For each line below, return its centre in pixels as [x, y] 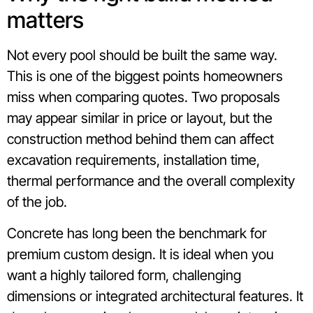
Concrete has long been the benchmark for [137, 233]
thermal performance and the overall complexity [151, 181]
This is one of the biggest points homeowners [145, 77]
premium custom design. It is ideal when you [140, 254]
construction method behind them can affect [140, 139]
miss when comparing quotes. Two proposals [144, 97]
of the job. [37, 202]
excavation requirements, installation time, [133, 160]
